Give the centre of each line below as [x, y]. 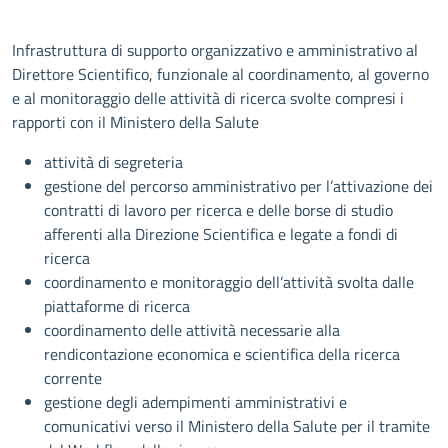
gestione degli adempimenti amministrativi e [195, 402]
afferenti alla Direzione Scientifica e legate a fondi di [221, 234]
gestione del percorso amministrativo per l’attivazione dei [238, 186]
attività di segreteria [113, 162]
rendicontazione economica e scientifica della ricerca [222, 354]
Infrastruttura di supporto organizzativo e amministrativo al [215, 50]
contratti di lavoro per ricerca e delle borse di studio [218, 210]
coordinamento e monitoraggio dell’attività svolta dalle [229, 282]
